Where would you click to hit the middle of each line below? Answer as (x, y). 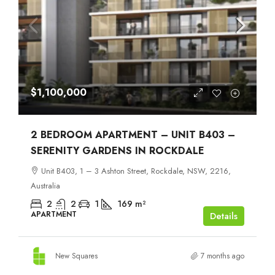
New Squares (76, 256)
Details (224, 216)
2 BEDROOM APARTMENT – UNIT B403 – (133, 135)
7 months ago (223, 256)
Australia (45, 186)
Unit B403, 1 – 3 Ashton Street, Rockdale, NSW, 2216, (136, 171)
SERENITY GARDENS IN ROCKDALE (118, 151)
